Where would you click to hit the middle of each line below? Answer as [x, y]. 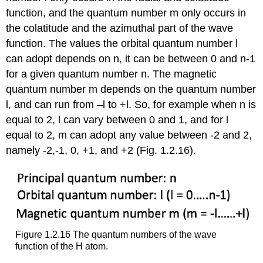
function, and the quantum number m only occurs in [126, 13]
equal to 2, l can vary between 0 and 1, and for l [117, 120]
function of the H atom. [61, 246]
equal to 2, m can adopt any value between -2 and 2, [129, 135]
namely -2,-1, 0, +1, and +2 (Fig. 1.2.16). [101, 151]
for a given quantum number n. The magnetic [112, 74]
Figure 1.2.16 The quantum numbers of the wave [116, 234]
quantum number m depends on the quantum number [131, 90]
